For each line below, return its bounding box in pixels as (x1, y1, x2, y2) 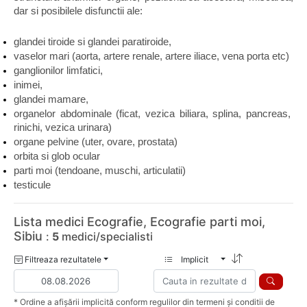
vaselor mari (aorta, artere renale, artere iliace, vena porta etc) (14, 51, 289, 62)
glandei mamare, (14, 94, 88, 105)
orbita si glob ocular (14, 151, 100, 162)
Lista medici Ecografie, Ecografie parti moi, (14, 214, 265, 229)
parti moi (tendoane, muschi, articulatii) (14, 165, 186, 176)
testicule (14, 180, 51, 191)
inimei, (14, 79, 42, 90)
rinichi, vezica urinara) (14, 122, 112, 133)
